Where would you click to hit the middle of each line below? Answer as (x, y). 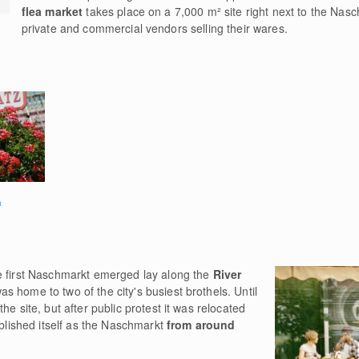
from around (201, 325)
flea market (54, 11)
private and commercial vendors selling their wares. (154, 28)
